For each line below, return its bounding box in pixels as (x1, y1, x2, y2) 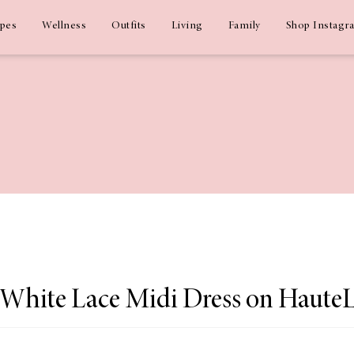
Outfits (111, 21, 146, 32)
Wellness (42, 21, 86, 32)
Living (171, 21, 203, 32)
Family (228, 21, 261, 32)
